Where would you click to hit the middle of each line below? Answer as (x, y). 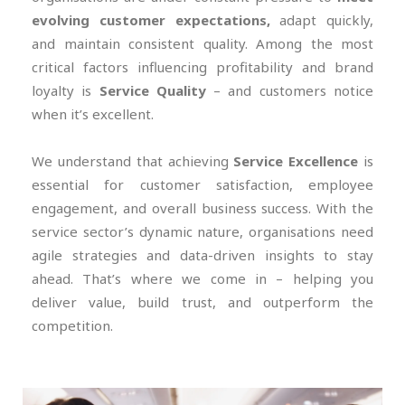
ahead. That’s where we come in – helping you (202, 278)
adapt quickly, (321, 20)
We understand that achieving (133, 161)
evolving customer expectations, (151, 20)
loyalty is (66, 90)
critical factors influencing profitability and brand (202, 67)
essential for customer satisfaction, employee (202, 184)
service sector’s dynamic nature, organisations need (202, 231)
